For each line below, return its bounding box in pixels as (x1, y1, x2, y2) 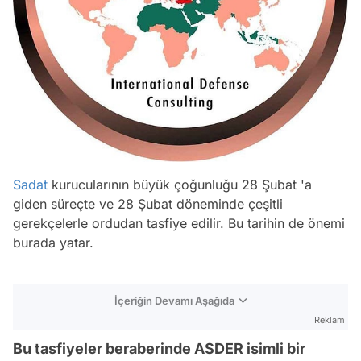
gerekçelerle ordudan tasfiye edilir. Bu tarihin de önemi (13, 215, 345, 231)
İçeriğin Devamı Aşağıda (114, 294, 234, 307)
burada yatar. (13, 234, 93, 251)
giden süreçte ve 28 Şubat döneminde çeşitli (13, 196, 283, 212)
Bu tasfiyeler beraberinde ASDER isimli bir (13, 340, 305, 357)
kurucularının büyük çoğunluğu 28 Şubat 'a (48, 176, 312, 193)
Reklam (314, 314, 345, 326)
